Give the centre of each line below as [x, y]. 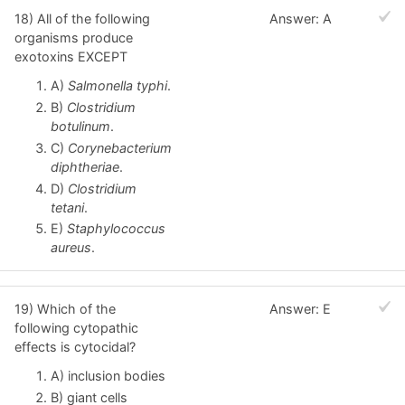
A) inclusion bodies [108, 376]
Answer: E [301, 309]
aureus [71, 248]
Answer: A [301, 19]
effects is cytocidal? [75, 347]
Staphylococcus [116, 229]
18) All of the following [82, 19]
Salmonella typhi [118, 85]
